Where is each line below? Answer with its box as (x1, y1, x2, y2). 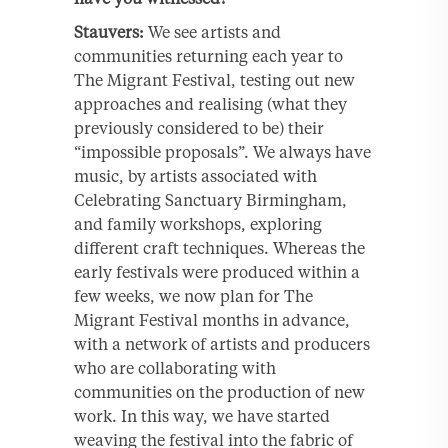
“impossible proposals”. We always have (74, 142, 371, 163)
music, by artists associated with (74, 166, 317, 187)
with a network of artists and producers (74, 334, 370, 355)
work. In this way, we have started (74, 406, 330, 427)
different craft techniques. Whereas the (74, 238, 365, 259)
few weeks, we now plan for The (74, 286, 313, 307)
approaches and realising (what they (74, 94, 347, 115)
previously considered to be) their (74, 118, 324, 139)
